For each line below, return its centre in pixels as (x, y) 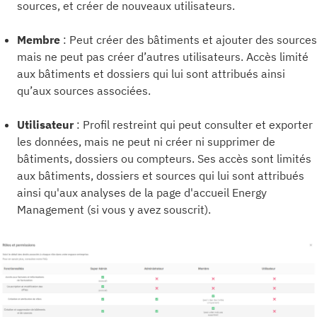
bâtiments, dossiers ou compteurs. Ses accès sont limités (164, 158)
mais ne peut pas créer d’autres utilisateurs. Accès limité (163, 57)
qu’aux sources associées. (84, 91)
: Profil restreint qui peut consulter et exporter (193, 125)
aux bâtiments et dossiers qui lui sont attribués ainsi (151, 74)
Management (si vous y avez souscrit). (114, 209)
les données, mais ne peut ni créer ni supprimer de (146, 142)
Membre (39, 40)
